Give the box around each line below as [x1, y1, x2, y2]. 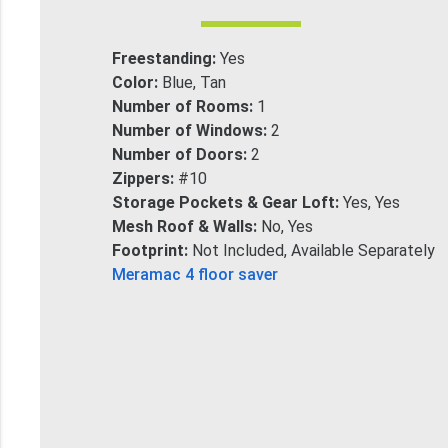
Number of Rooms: [111, 96, 257, 116]
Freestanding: [111, 48, 220, 68]
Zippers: [111, 168, 178, 188]
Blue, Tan [161, 72, 226, 92]
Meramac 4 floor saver [111, 264, 278, 284]
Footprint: [111, 240, 192, 260]
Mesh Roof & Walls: [111, 216, 261, 236]
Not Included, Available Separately [191, 240, 435, 260]
